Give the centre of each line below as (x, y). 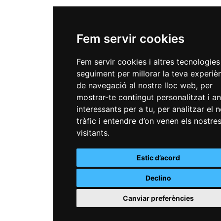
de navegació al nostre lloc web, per (145, 85)
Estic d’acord (158, 158)
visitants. (93, 133)
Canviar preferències (158, 198)
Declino (158, 178)
